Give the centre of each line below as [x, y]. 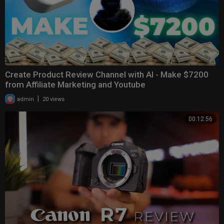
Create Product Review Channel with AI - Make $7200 [107, 74]
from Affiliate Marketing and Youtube [75, 84]
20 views [53, 99]
